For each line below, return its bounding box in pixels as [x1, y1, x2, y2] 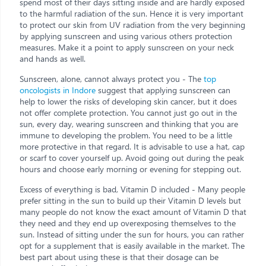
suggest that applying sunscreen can [98, 84, 230, 96]
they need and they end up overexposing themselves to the [20, 217, 236, 229]
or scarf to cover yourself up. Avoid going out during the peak [20, 151, 244, 163]
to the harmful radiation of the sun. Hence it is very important [20, 7, 243, 19]
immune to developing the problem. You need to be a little [20, 129, 232, 141]
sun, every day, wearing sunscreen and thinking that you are [20, 118, 238, 129]
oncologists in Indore [20, 84, 98, 96]
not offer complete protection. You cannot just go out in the [20, 106, 237, 118]
